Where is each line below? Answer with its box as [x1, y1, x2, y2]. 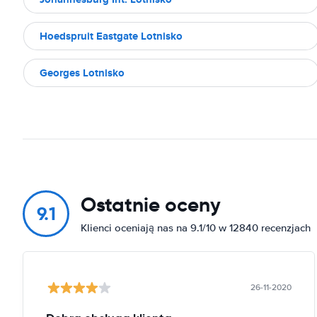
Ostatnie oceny [81, 192, 221, 217]
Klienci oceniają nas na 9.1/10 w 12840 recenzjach [81, 221, 311, 234]
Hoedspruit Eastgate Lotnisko [40, 28, 183, 44]
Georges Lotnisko [40, 64, 125, 81]
